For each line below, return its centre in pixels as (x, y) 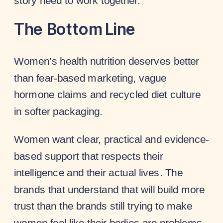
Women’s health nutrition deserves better (107, 61)
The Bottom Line (75, 29)
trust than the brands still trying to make (103, 206)
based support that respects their (89, 156)
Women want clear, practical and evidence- (112, 139)
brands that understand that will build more (110, 189)
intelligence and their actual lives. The (98, 172)
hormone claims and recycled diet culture (108, 94)
